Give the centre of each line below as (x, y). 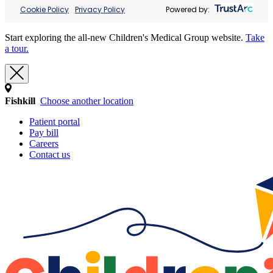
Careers (44, 144)
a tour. (17, 48)
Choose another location (87, 101)
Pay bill (44, 133)
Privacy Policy (100, 9)
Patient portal (55, 122)
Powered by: (188, 9)
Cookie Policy (44, 9)
